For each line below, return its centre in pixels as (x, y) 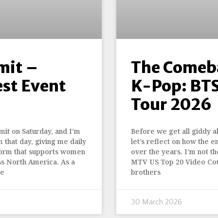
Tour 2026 (171, 104)
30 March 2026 (156, 202)
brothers (146, 172)
